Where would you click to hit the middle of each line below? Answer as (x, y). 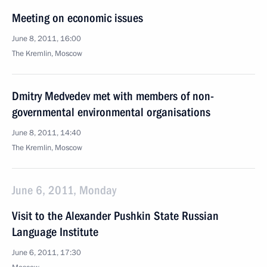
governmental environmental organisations (111, 112)
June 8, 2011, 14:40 (46, 133)
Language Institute (55, 232)
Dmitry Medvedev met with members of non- (113, 96)
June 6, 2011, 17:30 (46, 253)
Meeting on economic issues (77, 18)
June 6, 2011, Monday (64, 190)
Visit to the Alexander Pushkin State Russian (115, 216)
